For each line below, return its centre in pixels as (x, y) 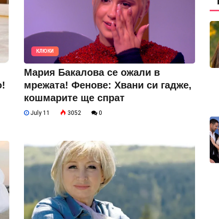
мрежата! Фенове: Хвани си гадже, (108, 85)
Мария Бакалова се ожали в (92, 72)
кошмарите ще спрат (74, 98)
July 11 (39, 113)
